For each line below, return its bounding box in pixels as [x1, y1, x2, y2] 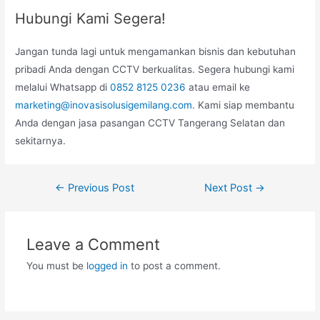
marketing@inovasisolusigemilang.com [15, 99, 193, 111]
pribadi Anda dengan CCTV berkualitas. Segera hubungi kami [15, 63, 295, 75]
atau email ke [186, 81, 251, 93]
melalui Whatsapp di [15, 81, 111, 93]
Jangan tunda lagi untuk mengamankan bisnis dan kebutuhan [15, 45, 296, 57]
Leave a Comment [26, 234, 160, 254]
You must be [26, 259, 86, 271]
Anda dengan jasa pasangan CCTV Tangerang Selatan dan [15, 116, 286, 129]
